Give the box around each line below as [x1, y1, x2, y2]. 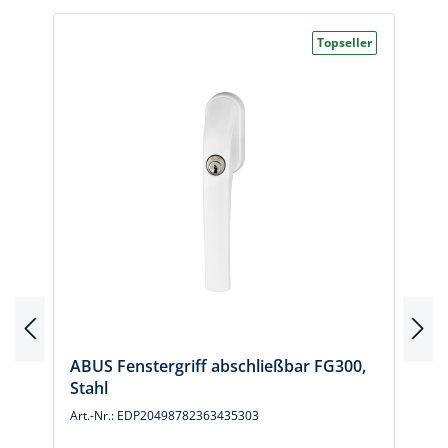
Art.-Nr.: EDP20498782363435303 [70, 407, 259, 424]
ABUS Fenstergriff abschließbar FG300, [70, 355, 366, 377]
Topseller [317, 34, 372, 51]
